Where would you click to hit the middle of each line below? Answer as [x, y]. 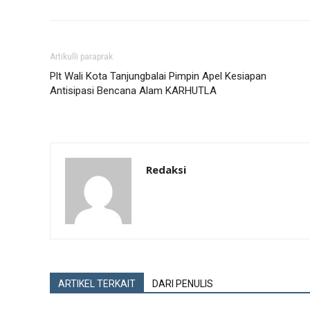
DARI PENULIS [183, 284]
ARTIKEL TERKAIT [97, 284]
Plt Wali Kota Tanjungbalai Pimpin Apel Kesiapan [158, 76]
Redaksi [166, 170]
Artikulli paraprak [81, 57]
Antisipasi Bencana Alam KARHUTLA [133, 91]
